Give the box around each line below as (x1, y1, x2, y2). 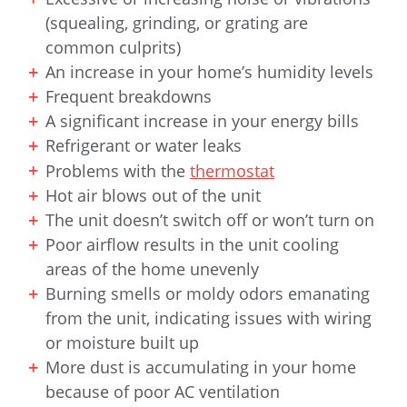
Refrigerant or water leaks (45, 134, 242, 157)
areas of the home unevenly (45, 258, 259, 281)
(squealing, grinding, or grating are (45, 12, 308, 35)
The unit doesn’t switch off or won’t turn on (45, 209, 374, 232)
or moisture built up (45, 332, 199, 354)
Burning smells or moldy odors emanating (45, 283, 370, 305)
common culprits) (45, 36, 181, 59)
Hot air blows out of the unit (45, 184, 261, 207)
